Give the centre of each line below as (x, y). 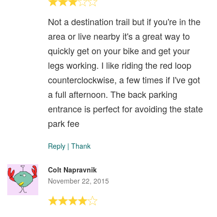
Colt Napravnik (72, 170)
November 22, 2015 (78, 181)
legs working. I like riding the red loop (120, 65)
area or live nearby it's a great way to (119, 36)
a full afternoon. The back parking (113, 94)
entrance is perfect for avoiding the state (125, 109)
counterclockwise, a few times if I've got (124, 80)
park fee (64, 123)
